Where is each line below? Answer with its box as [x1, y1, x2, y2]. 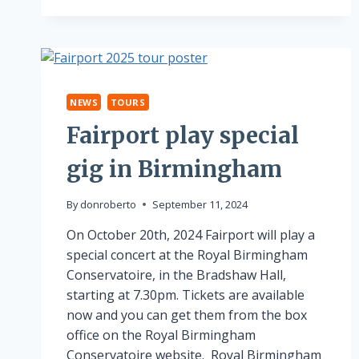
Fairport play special [67, 120, 299, 150]
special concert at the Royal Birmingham [67, 245, 308, 264]
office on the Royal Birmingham [67, 325, 256, 344]
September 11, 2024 [152, 196, 248, 212]
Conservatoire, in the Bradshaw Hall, [67, 265, 286, 284]
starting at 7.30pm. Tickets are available [67, 285, 305, 304]
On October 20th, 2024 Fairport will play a [67, 225, 315, 244]
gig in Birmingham [67, 154, 282, 184]
